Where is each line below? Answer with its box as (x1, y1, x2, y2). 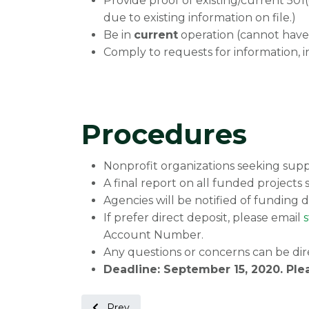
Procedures (81, 117, 247, 151)
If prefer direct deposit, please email (103, 211, 303, 224)
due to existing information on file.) (103, 11, 296, 24)
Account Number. (103, 228, 203, 241)
